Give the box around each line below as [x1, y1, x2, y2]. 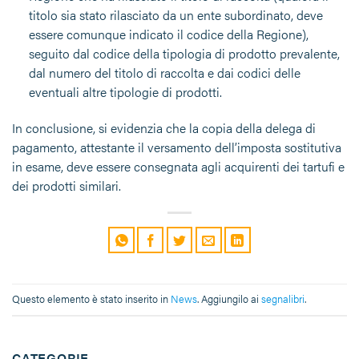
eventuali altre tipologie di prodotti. [28, 82, 222, 101]
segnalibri [261, 291, 305, 306]
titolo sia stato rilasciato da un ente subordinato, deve [28, 5, 323, 24]
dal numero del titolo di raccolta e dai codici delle [28, 63, 301, 82]
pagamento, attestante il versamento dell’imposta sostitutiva [12, 137, 341, 156]
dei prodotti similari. [12, 175, 121, 195]
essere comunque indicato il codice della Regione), [28, 24, 309, 43]
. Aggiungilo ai [197, 291, 261, 306]
